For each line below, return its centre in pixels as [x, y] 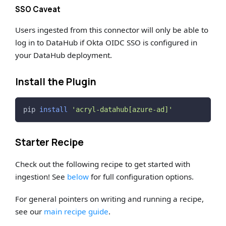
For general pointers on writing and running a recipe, [110, 199]
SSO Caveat [38, 10]
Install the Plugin [56, 81]
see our [30, 211]
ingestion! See [41, 176]
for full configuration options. [142, 176]
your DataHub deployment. [64, 55]
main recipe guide [76, 211]
